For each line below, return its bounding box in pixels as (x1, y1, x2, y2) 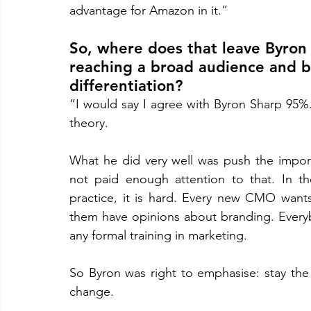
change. (69, 284, 117, 299)
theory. (69, 115, 112, 131)
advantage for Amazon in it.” (69, 3, 228, 18)
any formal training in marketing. (69, 228, 251, 243)
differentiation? (69, 76, 183, 95)
